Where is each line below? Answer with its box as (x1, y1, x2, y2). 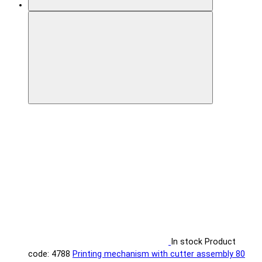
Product (205, 237, 236, 247)
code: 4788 (28, 249, 70, 260)
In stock (171, 237, 202, 247)
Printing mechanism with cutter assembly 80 (73, 249, 245, 260)
